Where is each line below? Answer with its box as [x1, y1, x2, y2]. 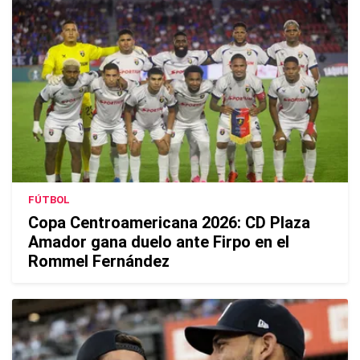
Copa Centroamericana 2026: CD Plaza [28, 213, 310, 233]
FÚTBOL [28, 194, 70, 207]
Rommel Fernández [28, 252, 170, 272]
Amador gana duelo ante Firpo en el [28, 232, 289, 252]
